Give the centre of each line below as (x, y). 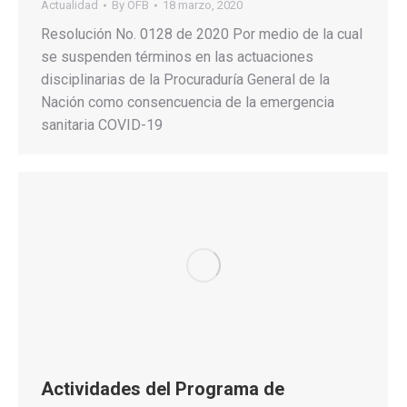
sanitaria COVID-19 (102, 124)
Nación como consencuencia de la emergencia (188, 102)
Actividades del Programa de (163, 388)
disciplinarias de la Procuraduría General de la (185, 79)
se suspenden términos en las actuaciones (177, 56)
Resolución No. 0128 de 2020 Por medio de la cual (202, 34)
